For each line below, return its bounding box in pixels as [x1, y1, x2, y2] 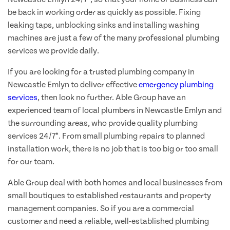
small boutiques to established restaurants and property [8, 191, 211, 201]
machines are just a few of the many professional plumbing [8, 33, 219, 43]
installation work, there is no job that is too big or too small [8, 144, 218, 154]
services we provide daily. [8, 46, 99, 56]
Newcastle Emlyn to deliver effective [8, 80, 139, 90]
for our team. [8, 157, 54, 167]
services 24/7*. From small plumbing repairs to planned [8, 131, 205, 141]
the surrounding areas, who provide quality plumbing [8, 119, 198, 128]
